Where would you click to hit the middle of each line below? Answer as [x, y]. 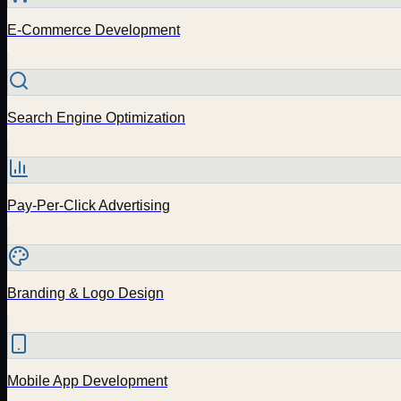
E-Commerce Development [94, 30]
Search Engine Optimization [96, 117]
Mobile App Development [87, 380]
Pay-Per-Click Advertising [89, 205]
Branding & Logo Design [85, 293]
